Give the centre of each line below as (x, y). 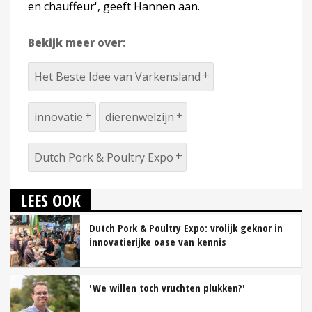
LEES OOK (50, 200)
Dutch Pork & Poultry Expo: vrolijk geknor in (186, 227)
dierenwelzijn (140, 117)
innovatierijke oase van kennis (158, 241)
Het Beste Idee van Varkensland (117, 76)
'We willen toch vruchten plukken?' (167, 287)
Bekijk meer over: (77, 42)
